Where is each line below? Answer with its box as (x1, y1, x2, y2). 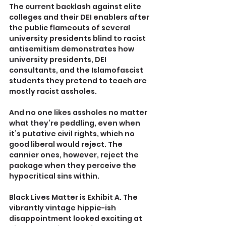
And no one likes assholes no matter (9, 107, 149, 118)
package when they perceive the (9, 160, 138, 171)
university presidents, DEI (9, 54, 108, 65)
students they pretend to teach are (9, 76, 148, 86)
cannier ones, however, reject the (9, 150, 140, 160)
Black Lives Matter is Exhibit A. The (9, 192, 139, 203)
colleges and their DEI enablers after (9, 12, 151, 23)
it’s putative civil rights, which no (9, 129, 136, 139)
